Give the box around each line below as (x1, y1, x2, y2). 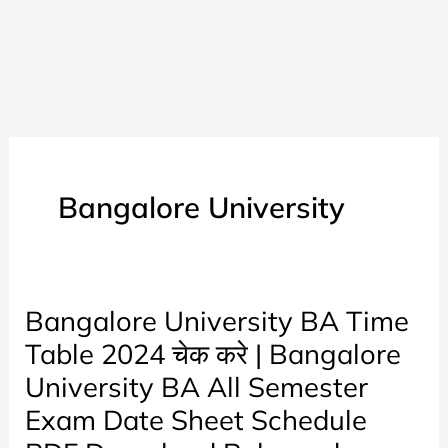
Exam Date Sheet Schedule (25, 402, 368, 437)
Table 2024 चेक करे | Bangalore (25, 336, 402, 371)
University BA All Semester (25, 369, 369, 404)
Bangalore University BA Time (25, 303, 410, 338)
